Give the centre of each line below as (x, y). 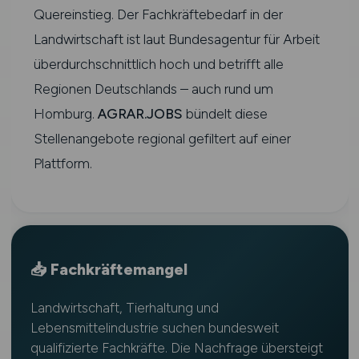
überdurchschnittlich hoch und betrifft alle (158, 64)
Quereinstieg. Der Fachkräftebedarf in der (158, 14)
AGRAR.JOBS (140, 113)
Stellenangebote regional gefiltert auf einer (162, 138)
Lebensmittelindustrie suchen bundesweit (154, 328)
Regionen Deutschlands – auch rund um (153, 89)
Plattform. (63, 163)
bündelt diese (225, 113)
